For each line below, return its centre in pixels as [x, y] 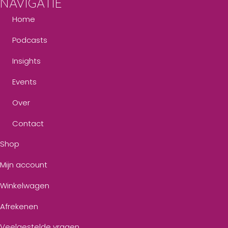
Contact [28, 123]
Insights [26, 61]
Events [24, 81]
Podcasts [30, 40]
